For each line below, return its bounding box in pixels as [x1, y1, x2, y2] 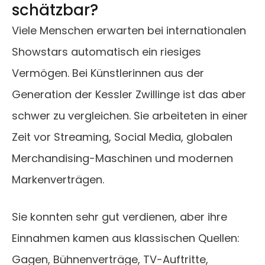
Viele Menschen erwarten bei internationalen [12, 23, 246, 38]
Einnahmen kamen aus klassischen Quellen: [12, 231, 240, 246]
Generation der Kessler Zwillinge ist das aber [12, 87, 246, 102]
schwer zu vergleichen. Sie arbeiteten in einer [12, 108, 248, 124]
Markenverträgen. [12, 172, 104, 188]
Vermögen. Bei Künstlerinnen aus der [12, 66, 204, 81]
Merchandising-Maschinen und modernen [12, 151, 233, 166]
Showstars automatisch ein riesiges [12, 44, 201, 60]
